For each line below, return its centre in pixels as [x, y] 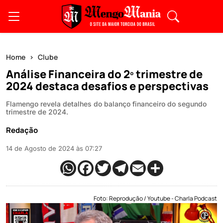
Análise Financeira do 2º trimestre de [104, 74]
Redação [22, 130]
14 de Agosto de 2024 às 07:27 [54, 148]
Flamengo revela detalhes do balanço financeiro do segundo [106, 104]
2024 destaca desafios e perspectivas [107, 86]
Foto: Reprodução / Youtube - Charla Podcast [155, 198]
